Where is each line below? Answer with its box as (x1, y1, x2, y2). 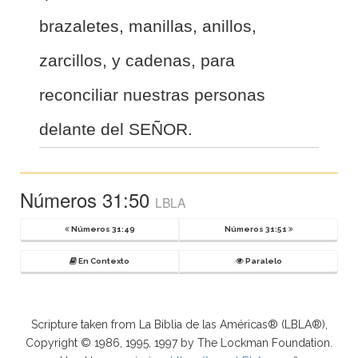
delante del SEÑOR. (39, 119, 193, 138)
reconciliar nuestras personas (39, 85, 265, 104)
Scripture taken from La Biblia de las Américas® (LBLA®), (30, 317, 328, 331)
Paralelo (243, 256, 282, 265)
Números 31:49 (69, 224, 135, 233)
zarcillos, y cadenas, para (39, 50, 235, 70)
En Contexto (77, 256, 129, 265)
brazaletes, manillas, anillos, (39, 16, 257, 35)
